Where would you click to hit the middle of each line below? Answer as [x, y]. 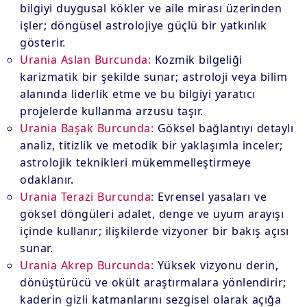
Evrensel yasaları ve [210, 197]
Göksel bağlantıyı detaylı [224, 128]
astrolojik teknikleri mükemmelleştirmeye [136, 162]
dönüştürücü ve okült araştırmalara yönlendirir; [153, 282]
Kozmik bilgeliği [197, 60]
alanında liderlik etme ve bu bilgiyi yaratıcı [138, 94]
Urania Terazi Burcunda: [87, 197]
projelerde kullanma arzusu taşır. [112, 111]
